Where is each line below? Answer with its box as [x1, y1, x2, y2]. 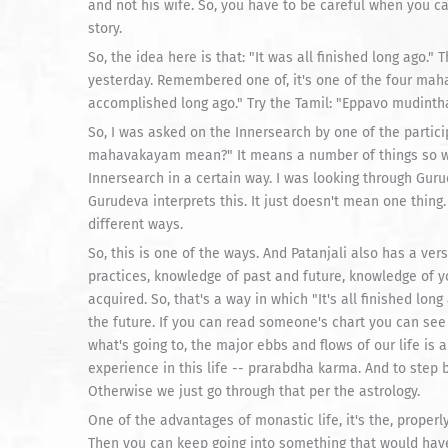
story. [88, 20, 122, 37]
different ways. [88, 216, 183, 233]
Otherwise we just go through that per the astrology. [88, 383, 420, 400]
